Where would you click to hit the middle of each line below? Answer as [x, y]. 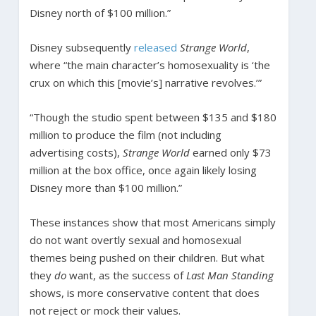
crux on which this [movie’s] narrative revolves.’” [145, 82]
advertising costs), [76, 152]
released [155, 47]
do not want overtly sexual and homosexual [135, 239]
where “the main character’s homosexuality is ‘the [150, 65]
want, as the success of [126, 275]
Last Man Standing [230, 275]
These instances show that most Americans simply [152, 222]
